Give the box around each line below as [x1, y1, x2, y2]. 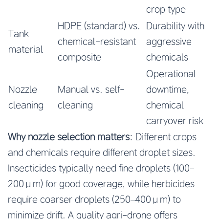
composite [58, 51, 101, 63]
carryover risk [146, 114, 203, 126]
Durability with [146, 20, 204, 31]
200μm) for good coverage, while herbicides [8, 177, 195, 189]
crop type [146, 3, 186, 15]
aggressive [146, 35, 192, 47]
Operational [146, 67, 196, 79]
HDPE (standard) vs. [58, 20, 140, 31]
